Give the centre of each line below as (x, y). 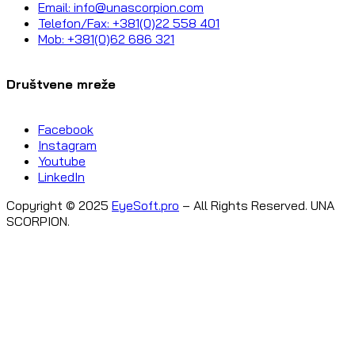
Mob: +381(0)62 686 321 (106, 39)
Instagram (67, 145)
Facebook (66, 129)
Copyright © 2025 (59, 205)
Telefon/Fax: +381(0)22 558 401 (129, 23)
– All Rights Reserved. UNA (257, 205)
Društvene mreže (61, 84)
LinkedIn (61, 176)
